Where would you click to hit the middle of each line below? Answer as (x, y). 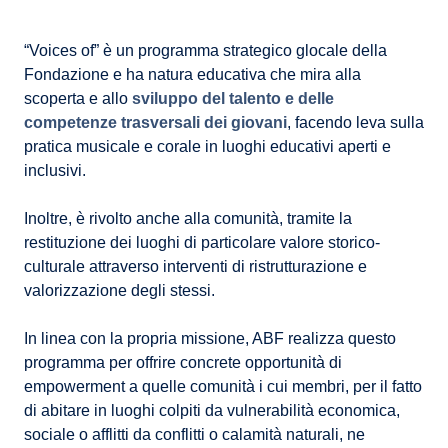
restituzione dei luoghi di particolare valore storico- (202, 243)
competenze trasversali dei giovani (155, 123)
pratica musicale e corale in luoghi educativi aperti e (207, 147)
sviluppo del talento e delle (233, 99)
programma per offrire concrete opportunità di (183, 363)
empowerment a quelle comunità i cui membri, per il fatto (223, 387)
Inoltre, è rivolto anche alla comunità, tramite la (188, 219)
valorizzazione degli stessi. (119, 291)
